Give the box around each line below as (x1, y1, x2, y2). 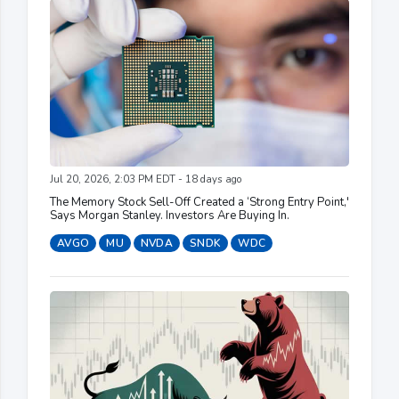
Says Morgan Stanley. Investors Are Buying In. (50, 207, 289, 224)
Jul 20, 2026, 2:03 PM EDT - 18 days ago (50, 172, 241, 186)
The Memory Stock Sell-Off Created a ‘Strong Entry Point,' (50, 193, 349, 210)
